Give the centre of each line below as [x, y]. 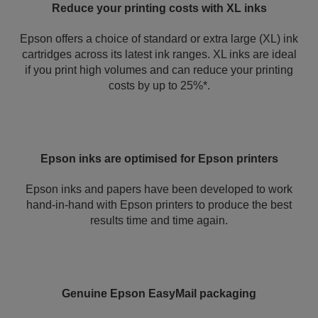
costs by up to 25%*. [159, 86]
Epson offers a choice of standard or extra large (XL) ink [159, 39]
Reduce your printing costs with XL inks [159, 8]
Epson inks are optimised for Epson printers [159, 159]
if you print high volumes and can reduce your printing [159, 70]
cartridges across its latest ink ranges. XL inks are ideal [159, 54]
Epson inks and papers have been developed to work [159, 189]
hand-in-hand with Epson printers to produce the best [159, 205]
